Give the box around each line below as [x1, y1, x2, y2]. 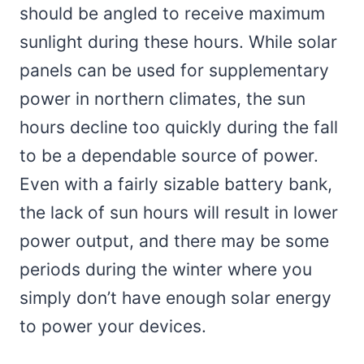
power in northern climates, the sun [19, 89, 305, 110]
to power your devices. [19, 316, 206, 337]
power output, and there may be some [19, 231, 329, 252]
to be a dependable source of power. [19, 145, 318, 167]
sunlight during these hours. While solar [19, 32, 337, 53]
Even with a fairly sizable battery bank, [19, 174, 332, 195]
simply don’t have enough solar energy [19, 288, 331, 309]
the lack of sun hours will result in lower [19, 202, 338, 223]
